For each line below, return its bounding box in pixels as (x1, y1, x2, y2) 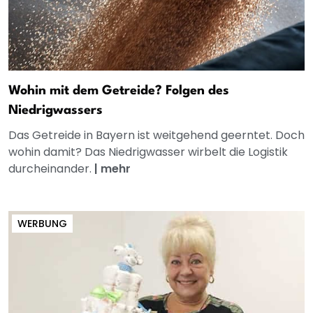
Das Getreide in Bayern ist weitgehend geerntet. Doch (8, 126, 305, 143)
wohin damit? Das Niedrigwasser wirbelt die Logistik (8, 143, 288, 160)
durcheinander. (8, 160, 94, 177)
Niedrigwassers (8, 103, 103, 117)
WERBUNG (17, 216, 67, 231)
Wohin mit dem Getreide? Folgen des (8, 84, 229, 97)
